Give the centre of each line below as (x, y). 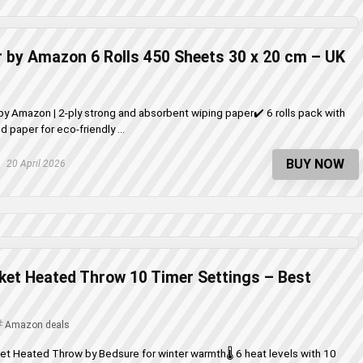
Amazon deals (37, 325)
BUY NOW (316, 164)
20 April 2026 (35, 164)
